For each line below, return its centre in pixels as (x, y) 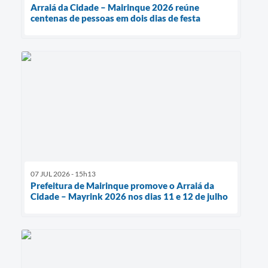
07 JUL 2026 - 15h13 (63, 174)
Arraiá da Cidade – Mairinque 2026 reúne (115, 7)
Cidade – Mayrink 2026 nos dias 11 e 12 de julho (129, 197)
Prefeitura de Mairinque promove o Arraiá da (122, 186)
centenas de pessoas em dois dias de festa (115, 18)
